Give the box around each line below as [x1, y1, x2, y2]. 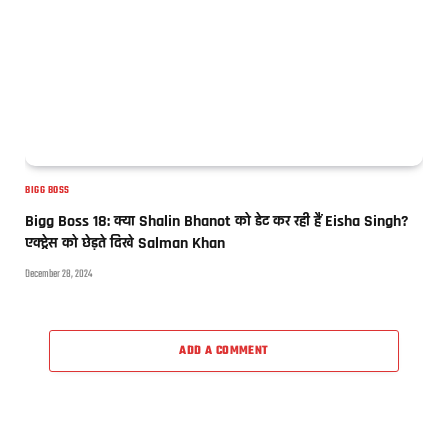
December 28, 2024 [25, 265, 92, 283]
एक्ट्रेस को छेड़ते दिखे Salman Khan [25, 232, 225, 254]
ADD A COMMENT [179, 341, 269, 360]
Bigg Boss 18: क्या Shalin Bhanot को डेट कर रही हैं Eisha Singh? [25, 210, 408, 232]
